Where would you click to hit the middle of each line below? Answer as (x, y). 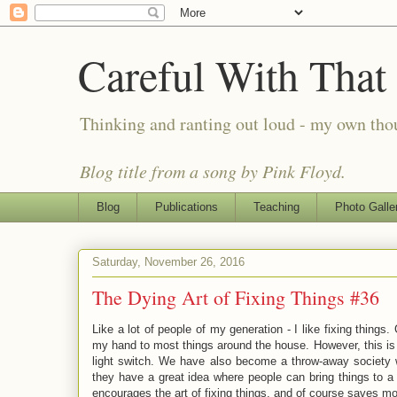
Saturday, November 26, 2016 (168, 262)
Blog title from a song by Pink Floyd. (213, 171)
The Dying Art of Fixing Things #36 (236, 297)
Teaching (276, 206)
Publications (186, 206)
